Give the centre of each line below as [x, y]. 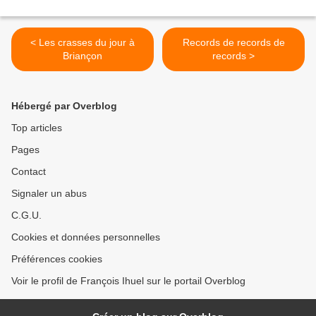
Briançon [83, 56]
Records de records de [233, 43]
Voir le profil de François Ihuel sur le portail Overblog [128, 281]
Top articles [37, 128]
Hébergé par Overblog [64, 106]
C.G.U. [26, 215]
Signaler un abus [49, 194]
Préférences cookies [57, 259]
